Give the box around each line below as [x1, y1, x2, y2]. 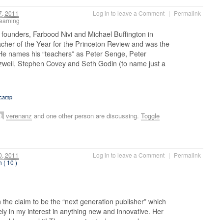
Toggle [141, 111, 160, 121]
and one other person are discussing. [32, 111, 141, 121]
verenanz [6, 111, 32, 121]
